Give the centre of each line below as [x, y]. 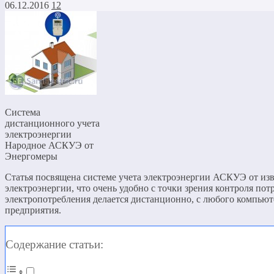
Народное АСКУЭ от [49, 145]
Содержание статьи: [54, 244]
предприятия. [33, 210]
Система [23, 112]
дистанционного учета [52, 123]
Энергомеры [31, 156]
